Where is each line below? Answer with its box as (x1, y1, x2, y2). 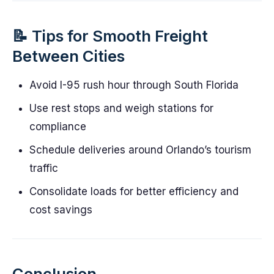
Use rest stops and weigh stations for (29, 102, 213, 114)
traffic (29, 162, 58, 174)
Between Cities (12, 46, 125, 65)
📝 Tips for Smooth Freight (12, 26, 208, 45)
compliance (29, 120, 86, 133)
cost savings (29, 204, 92, 216)
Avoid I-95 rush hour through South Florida (29, 79, 239, 91)
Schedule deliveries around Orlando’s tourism (29, 144, 251, 156)
